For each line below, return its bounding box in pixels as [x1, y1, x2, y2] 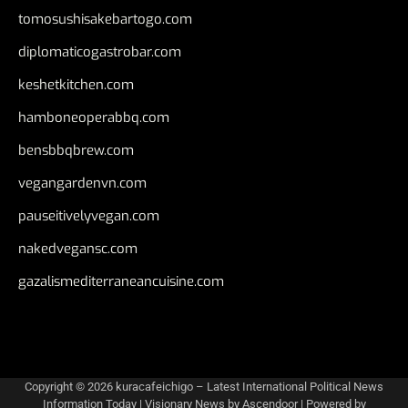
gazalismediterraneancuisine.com [18, 272, 224, 291]
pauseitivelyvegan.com [18, 207, 159, 226]
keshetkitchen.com [18, 76, 134, 95]
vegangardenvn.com [18, 174, 147, 193]
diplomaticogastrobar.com [18, 43, 181, 62]
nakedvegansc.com [18, 240, 138, 259]
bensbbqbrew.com [18, 141, 134, 160]
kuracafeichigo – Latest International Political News [116, 380, 383, 394]
